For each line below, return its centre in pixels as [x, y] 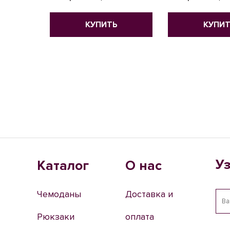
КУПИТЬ [101, 25]
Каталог [63, 166]
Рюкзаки [56, 217]
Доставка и [149, 194]
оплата [139, 217]
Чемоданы [59, 194]
